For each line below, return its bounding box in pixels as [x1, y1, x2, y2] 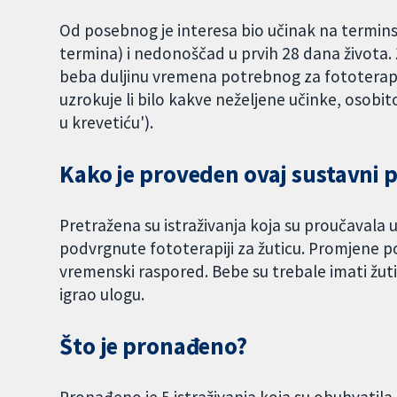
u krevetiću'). [59, 112, 154, 134]
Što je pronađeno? [59, 331, 247, 361]
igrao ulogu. [59, 283, 149, 305]
